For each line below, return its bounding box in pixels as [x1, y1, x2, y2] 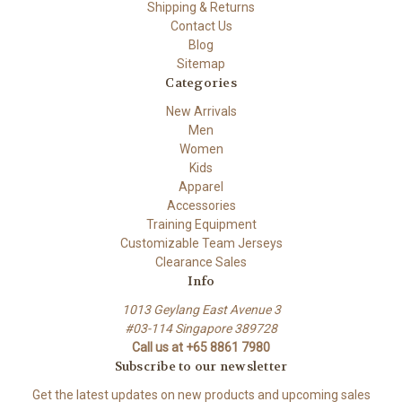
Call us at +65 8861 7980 [132, 340, 270, 355]
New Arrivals [165, 104, 237, 119]
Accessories [166, 198, 236, 214]
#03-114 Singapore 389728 [125, 321, 277, 336]
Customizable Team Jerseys [119, 236, 283, 251]
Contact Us [170, 19, 232, 34]
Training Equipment [145, 217, 257, 232]
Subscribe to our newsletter [114, 358, 288, 375]
